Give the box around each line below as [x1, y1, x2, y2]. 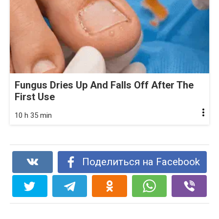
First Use [15, 90, 55, 103]
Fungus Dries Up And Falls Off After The [15, 79, 194, 91]
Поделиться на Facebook [82, 155, 200, 168]
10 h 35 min [15, 110, 52, 120]
